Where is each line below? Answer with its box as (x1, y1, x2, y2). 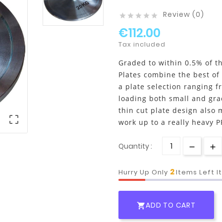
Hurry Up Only (118, 167, 170, 177)
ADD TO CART (146, 200, 196, 211)
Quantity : (118, 141, 152, 151)
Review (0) (163, 9, 204, 19)
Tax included (118, 39, 166, 49)
